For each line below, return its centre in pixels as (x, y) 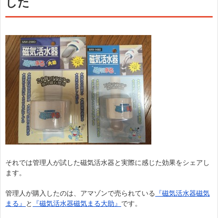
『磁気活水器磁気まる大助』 (77, 203)
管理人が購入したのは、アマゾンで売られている (80, 193)
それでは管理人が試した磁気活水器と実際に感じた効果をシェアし (108, 162)
